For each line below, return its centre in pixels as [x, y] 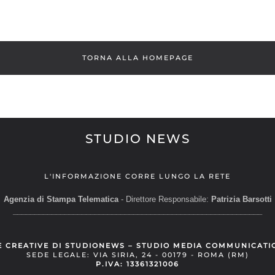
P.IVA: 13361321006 [137, 264]
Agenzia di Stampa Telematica [61, 199]
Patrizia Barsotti [241, 199]
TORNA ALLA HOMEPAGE [137, 58]
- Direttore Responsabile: [163, 199]
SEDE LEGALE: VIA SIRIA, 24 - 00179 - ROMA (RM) [137, 255]
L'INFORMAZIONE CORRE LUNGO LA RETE [137, 176]
